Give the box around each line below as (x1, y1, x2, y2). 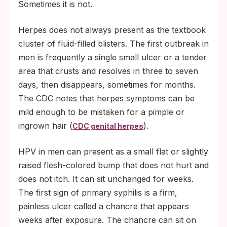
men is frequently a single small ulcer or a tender (18, 52, 207, 62)
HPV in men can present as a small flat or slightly (18, 146, 208, 157)
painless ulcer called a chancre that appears (18, 201, 189, 211)
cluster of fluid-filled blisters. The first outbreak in (18, 38, 209, 49)
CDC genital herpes (72, 121, 143, 130)
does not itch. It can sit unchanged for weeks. (18, 173, 194, 184)
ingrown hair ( (18, 120, 72, 131)
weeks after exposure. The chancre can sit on (18, 214, 196, 225)
